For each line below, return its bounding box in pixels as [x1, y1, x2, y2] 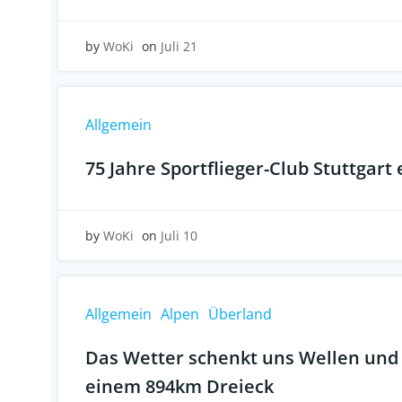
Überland [208, 304, 272, 324]
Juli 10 [161, 227, 197, 244]
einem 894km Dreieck [85, 374, 274, 398]
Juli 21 [161, 38, 197, 55]
